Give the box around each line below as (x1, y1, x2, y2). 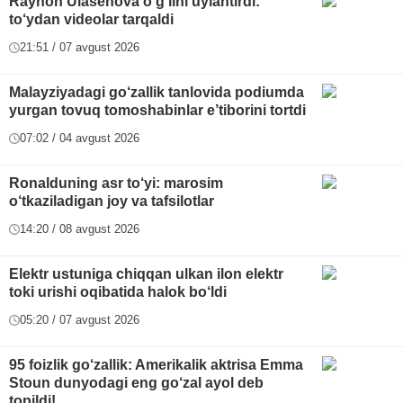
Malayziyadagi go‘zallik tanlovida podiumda (9, 85, 304, 101)
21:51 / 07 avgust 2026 (20, 40, 139, 55)
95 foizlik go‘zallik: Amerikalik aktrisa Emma (9, 357, 303, 373)
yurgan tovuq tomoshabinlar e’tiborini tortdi (9, 103, 306, 119)
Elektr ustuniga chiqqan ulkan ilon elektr (9, 266, 283, 282)
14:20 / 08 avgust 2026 (20, 222, 139, 237)
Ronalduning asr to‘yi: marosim (9, 175, 223, 192)
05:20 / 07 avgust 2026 (20, 313, 139, 327)
